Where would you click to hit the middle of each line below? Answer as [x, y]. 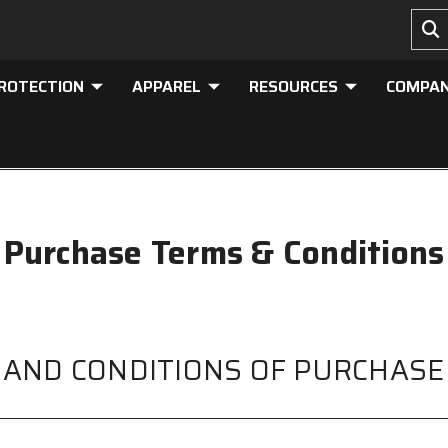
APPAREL [166, 86]
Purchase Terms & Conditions [224, 253]
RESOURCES [293, 86]
